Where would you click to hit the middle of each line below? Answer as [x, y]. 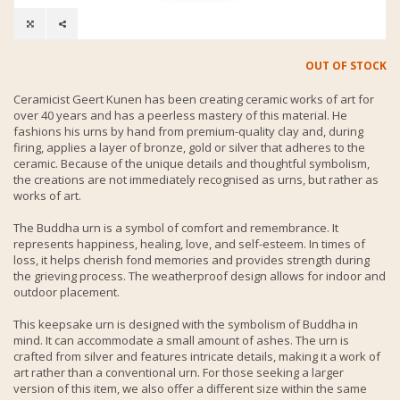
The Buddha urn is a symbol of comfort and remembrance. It [176, 227]
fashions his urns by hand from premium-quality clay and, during [188, 131]
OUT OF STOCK [346, 65]
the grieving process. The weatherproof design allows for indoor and [200, 275]
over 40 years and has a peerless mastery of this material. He [180, 115]
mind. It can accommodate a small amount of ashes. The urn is [181, 340]
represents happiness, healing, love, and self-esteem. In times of [189, 243]
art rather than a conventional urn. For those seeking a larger [179, 372]
